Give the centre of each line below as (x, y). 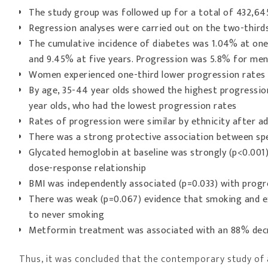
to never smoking (66, 215)
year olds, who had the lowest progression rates (133, 106)
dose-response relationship (87, 168)
